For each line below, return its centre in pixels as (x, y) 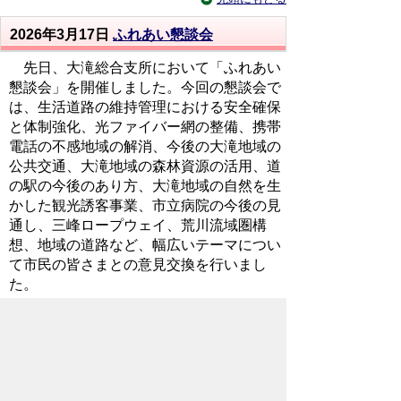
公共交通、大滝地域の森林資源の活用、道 (145, 166)
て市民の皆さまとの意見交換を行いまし (138, 265)
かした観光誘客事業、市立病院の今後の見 (145, 206)
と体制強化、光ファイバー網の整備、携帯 (145, 127)
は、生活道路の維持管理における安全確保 (145, 107)
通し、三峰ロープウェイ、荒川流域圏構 (138, 226)
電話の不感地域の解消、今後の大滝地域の (145, 147)
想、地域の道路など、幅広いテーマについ (145, 245)
